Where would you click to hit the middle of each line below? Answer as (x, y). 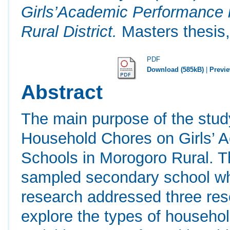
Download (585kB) (176, 69)
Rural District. (69, 32)
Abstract (62, 92)
